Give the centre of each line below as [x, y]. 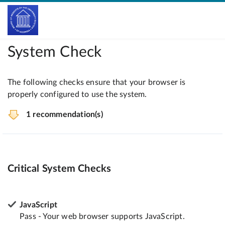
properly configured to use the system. [77, 94]
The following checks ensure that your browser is [97, 82]
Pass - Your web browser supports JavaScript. [102, 216]
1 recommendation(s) [65, 115]
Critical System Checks [60, 168]
